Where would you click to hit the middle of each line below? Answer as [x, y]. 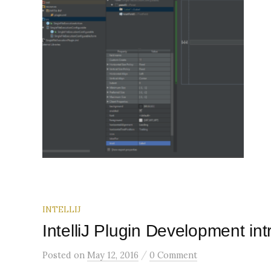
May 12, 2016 [113, 255]
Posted [58, 255]
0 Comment [173, 255]
